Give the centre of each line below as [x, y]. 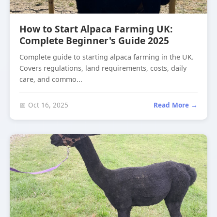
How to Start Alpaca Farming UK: [96, 29]
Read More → [176, 105]
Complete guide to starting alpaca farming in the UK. [107, 57]
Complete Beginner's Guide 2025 [94, 40]
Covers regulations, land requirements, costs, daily [103, 68]
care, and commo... [51, 79]
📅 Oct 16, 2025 [44, 105]
